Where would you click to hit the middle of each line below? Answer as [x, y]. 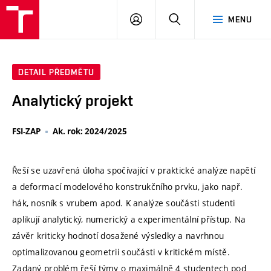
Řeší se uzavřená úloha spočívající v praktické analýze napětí [134, 170]
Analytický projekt [73, 101]
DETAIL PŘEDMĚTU [56, 72]
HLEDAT [196, 19]
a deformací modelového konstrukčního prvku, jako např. [128, 186]
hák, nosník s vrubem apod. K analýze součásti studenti [124, 203]
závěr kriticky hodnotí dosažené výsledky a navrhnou [118, 235]
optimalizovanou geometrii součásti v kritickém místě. [121, 252]
